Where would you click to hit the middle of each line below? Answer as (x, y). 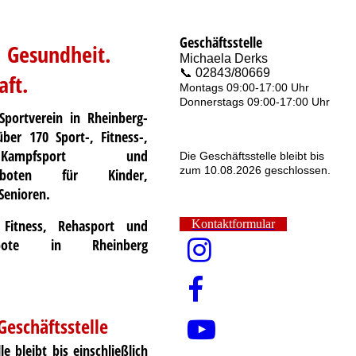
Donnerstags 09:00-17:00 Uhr (255, 102)
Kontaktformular (233, 224)
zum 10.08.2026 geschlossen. (255, 170)
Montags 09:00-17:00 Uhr (244, 87)
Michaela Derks (224, 58)
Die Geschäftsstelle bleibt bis (252, 156)
